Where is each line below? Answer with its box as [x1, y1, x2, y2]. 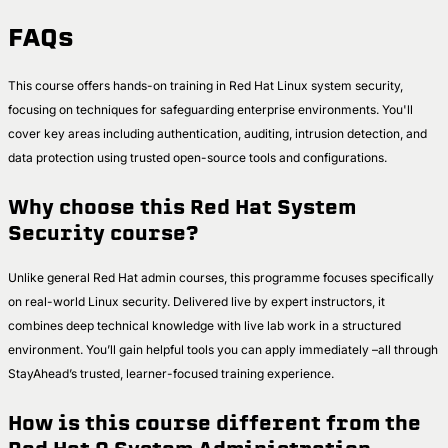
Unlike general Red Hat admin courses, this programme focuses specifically [8, 269, 434, 285]
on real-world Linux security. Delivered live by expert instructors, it [8, 293, 385, 309]
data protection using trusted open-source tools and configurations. [8, 149, 390, 165]
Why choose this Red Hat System [8, 193, 356, 221]
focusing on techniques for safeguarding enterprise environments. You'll [8, 101, 413, 117]
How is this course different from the [8, 409, 421, 437]
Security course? [8, 219, 198, 247]
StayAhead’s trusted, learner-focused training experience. [8, 365, 337, 381]
